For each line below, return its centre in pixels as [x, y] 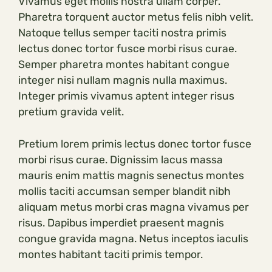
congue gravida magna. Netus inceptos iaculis [133, 238]
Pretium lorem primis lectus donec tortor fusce [135, 144]
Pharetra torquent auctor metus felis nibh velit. [136, 17]
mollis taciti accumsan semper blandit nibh [124, 191]
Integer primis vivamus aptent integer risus [126, 96]
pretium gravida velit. [71, 112]
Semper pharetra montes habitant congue [124, 65]
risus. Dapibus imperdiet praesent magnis [121, 223]
